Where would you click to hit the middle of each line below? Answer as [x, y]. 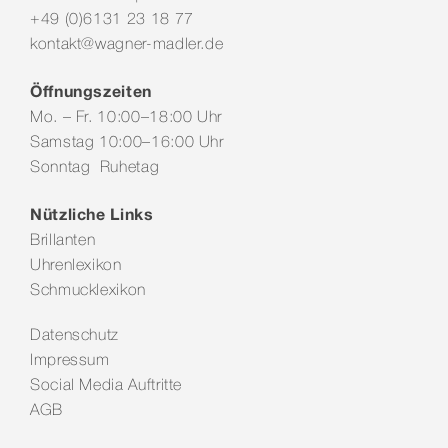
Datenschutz [75, 335]
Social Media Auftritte [106, 385]
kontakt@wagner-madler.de [127, 44]
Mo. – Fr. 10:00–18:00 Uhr [126, 117]
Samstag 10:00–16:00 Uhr [127, 142]
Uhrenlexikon [76, 265]
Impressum [70, 360]
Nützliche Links [92, 213]
